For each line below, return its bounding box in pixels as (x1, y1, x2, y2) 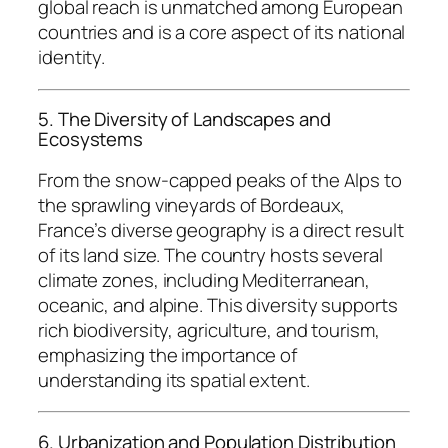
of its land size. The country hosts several (38, 241, 383, 268)
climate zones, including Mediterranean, (38, 266, 371, 293)
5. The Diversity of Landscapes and (38, 106, 331, 133)
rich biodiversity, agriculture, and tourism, (38, 316, 380, 343)
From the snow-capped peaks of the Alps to (38, 166, 402, 193)
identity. (38, 44, 106, 71)
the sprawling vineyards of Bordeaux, (38, 191, 346, 218)
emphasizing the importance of (38, 341, 298, 368)
